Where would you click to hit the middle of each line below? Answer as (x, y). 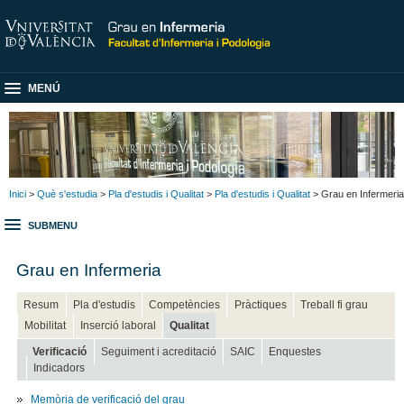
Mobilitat (46, 325)
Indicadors (60, 367)
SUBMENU (53, 226)
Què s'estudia (67, 193)
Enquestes (295, 351)
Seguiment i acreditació (158, 351)
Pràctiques (260, 304)
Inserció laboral (118, 325)
